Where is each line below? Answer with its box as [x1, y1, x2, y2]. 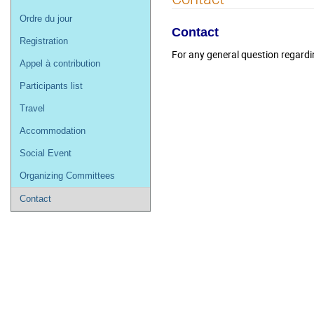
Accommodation [20, 125, 86, 136]
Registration [20, 36, 68, 46]
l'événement [11, 22, 89, 39]
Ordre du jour [20, 13, 72, 24]
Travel [20, 103, 45, 114]
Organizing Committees [20, 170, 115, 181]
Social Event [20, 148, 71, 158]
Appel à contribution [20, 58, 100, 69]
